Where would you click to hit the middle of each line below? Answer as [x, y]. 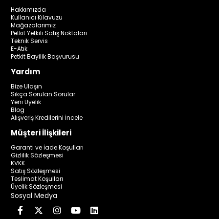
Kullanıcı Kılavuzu [37, 17]
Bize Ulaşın [27, 86]
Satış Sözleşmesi [36, 171]
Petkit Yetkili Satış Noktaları [49, 33]
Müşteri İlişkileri [41, 132]
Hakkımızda [29, 9]
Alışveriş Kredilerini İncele [47, 117]
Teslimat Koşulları [37, 178]
